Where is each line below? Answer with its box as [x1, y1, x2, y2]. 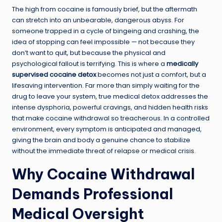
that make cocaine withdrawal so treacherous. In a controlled [12, 114, 210, 123]
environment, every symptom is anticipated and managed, [12, 125, 202, 134]
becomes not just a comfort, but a [96, 70, 206, 79]
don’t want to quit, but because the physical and [12, 49, 166, 57]
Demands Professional [12, 185, 173, 204]
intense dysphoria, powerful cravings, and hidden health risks [12, 103, 208, 112]
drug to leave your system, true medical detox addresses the [12, 92, 208, 101]
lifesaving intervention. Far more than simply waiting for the [12, 81, 200, 90]
